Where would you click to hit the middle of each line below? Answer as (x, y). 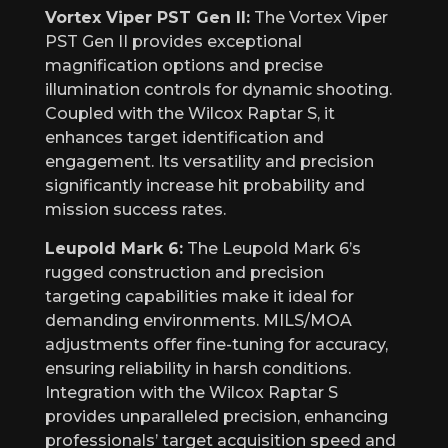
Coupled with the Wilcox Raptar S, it (190, 113)
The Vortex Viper (319, 17)
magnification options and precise (184, 65)
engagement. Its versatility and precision (209, 161)
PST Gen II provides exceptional (173, 41)
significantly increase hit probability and (205, 185)
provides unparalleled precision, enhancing (216, 416)
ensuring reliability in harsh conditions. (198, 368)
